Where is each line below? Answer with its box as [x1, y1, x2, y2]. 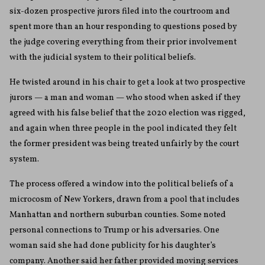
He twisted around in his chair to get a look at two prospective [9, 77, 245, 89]
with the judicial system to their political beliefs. [9, 52, 196, 64]
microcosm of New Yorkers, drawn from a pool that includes [9, 194, 240, 206]
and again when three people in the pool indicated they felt [9, 123, 237, 135]
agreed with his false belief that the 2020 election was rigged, [9, 108, 245, 119]
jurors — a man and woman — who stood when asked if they [9, 92, 241, 104]
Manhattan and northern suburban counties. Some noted [9, 209, 226, 221]
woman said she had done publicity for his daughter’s [9, 240, 216, 252]
